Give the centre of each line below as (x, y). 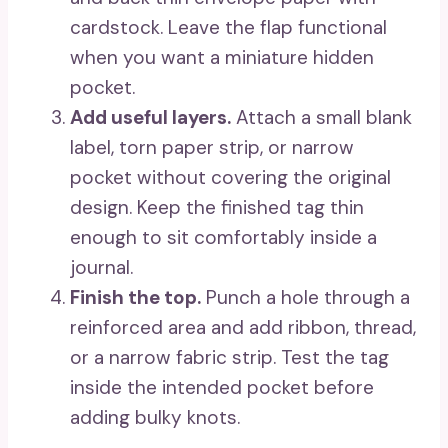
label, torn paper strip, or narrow (212, 147)
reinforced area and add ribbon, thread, (243, 327)
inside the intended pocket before (222, 387)
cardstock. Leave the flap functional (228, 27)
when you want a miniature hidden (222, 57)
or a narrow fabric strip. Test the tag (229, 357)
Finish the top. (135, 297)
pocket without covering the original (230, 177)
